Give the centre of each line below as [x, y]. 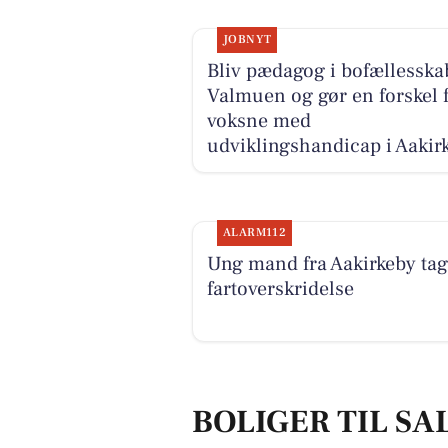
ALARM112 [254, 233]
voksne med [258, 120]
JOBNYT [247, 39]
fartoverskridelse [280, 289]
